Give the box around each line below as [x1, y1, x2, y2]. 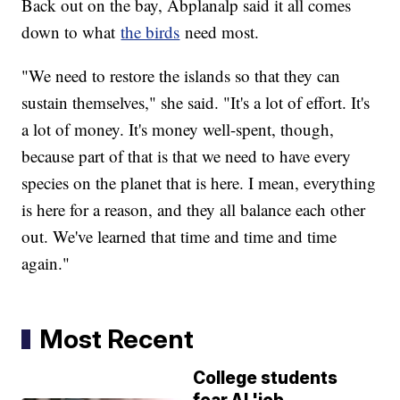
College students [193, 368, 338, 389]
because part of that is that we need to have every [21, 145, 352, 168]
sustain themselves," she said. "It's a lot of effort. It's [21, 91, 371, 114]
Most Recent [39, 323, 195, 355]
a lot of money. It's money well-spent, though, [21, 118, 335, 141]
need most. [179, 21, 260, 44]
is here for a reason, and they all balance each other [21, 198, 366, 221]
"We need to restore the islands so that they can [21, 64, 341, 87]
